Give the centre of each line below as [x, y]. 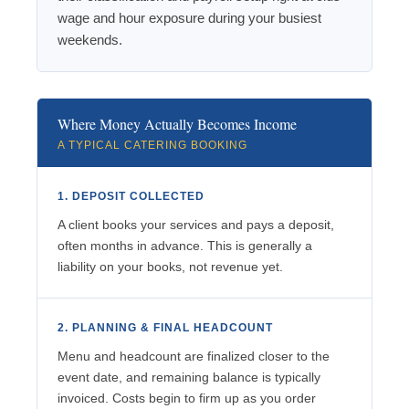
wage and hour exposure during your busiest [189, 18]
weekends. [90, 40]
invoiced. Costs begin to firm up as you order [187, 399]
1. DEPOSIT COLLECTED [131, 197]
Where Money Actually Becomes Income [177, 124]
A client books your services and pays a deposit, [196, 225]
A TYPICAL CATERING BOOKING [152, 146]
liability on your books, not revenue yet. [170, 267]
